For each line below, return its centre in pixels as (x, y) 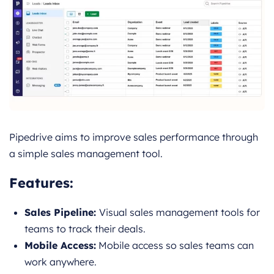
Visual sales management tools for (180, 213)
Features (39, 183)
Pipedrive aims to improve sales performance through (134, 137)
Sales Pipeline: (62, 213)
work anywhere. (61, 262)
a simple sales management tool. (86, 154)
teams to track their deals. (85, 229)
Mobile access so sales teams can (175, 246)
